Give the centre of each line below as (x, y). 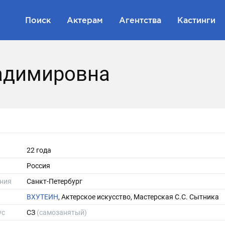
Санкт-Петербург (54, 181)
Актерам (85, 20)
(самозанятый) (62, 212)
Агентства (140, 20)
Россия (38, 166)
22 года (39, 150)
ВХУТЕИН (42, 197)
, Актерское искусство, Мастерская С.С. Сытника (139, 197)
